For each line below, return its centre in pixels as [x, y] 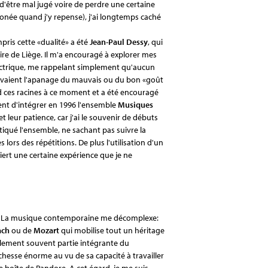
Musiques [135, 104]
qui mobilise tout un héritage [113, 230]
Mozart [47, 230]
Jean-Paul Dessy [119, 42]
